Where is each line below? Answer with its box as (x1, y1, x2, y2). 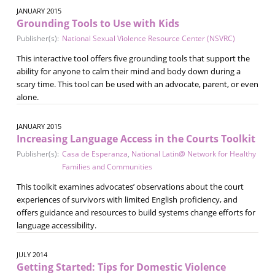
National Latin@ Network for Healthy (131, 148, 256, 159)
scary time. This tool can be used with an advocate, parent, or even (16, 78, 258, 90)
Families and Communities (61, 161, 152, 172)
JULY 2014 (16, 249, 47, 259)
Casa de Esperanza (61, 148, 128, 159)
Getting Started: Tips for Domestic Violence (16, 260, 226, 274)
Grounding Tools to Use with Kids (16, 16, 179, 30)
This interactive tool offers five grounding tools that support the (16, 52, 250, 64)
